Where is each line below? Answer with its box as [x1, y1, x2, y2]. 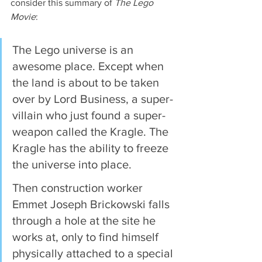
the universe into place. [12, 157, 132, 171]
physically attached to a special [12, 246, 176, 260]
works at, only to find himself [12, 230, 161, 243]
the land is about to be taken [12, 75, 162, 89]
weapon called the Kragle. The [12, 125, 171, 138]
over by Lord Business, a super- [12, 92, 173, 105]
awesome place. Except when [12, 59, 167, 73]
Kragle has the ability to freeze [12, 141, 171, 154]
